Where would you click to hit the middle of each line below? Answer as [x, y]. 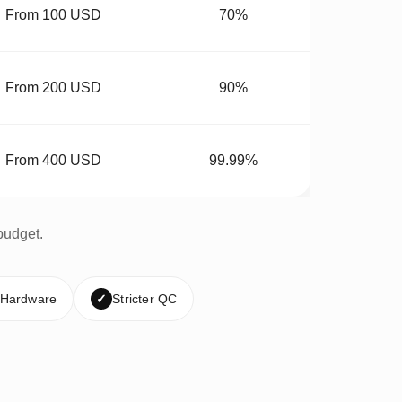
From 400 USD [53, 161]
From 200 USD [53, 88]
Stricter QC [145, 299]
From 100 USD [53, 15]
